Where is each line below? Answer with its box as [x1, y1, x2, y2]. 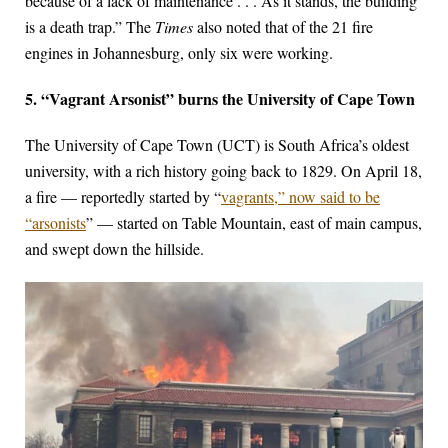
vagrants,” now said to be [221, 186, 380, 208]
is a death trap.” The [25, 16, 155, 38]
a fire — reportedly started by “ [25, 186, 221, 208]
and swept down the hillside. [25, 238, 204, 260]
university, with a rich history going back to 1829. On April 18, [25, 160, 422, 182]
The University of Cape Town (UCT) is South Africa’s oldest [25, 134, 409, 156]
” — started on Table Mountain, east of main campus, [86, 212, 422, 234]
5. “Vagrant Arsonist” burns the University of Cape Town [25, 87, 415, 111]
